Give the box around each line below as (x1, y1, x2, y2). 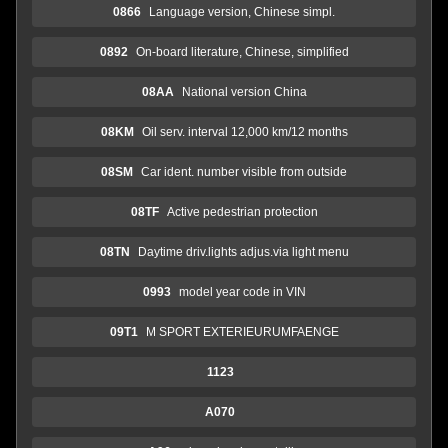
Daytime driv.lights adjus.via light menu (137, 244, 349, 259)
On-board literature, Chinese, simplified (135, 44, 349, 59)
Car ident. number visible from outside (141, 164, 347, 179)
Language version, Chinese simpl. (149, 4, 335, 19)
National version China (181, 84, 307, 99)
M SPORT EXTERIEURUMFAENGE (145, 324, 339, 339)
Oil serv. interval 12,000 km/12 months (141, 124, 348, 139)
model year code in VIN (178, 284, 306, 299)
